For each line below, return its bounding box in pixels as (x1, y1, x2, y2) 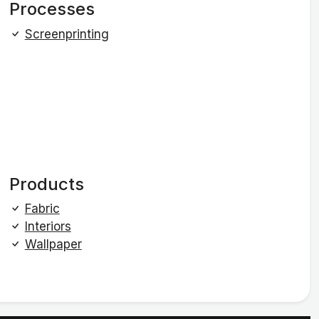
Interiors (24, 219, 71, 234)
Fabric (24, 202, 60, 216)
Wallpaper (24, 237, 82, 252)
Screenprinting (24, 26, 109, 41)
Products (9, 173, 84, 194)
